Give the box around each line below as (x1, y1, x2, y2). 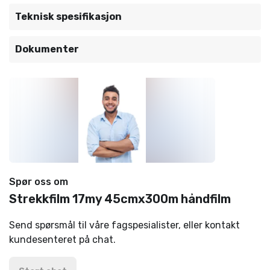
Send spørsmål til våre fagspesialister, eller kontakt (9, 219, 240, 231)
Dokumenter (15, 43, 79, 55)
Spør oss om (9, 176, 68, 187)
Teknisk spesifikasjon (15, 11, 122, 22)
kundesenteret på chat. (9, 234, 116, 245)
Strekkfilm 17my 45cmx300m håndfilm (9, 192, 231, 206)
